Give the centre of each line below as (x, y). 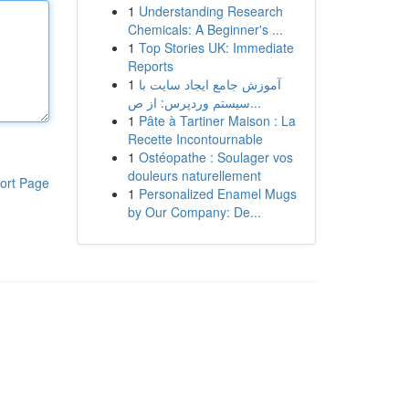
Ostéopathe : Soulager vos (215, 157)
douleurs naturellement (194, 175)
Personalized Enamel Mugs (217, 194)
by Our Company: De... (194, 212)
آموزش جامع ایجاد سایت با (210, 84)
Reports (150, 66)
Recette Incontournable (195, 139)
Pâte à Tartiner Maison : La (217, 121)
